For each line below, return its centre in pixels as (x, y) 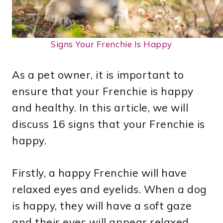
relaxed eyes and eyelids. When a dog (110, 189)
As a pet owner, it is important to (98, 75)
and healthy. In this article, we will (100, 108)
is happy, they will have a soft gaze (102, 206)
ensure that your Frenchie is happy (103, 91)
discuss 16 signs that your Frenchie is (109, 124)
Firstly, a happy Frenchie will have (100, 173)
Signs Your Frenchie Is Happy (111, 44)
